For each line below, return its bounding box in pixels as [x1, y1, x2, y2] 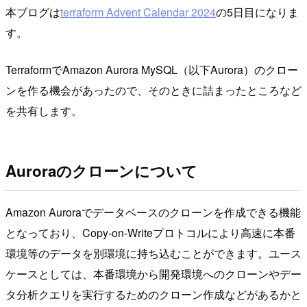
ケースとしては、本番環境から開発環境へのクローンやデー [5, 266, 302, 282]
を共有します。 [5, 102, 82, 119]
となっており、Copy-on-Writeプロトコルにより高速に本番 [5, 225, 295, 241]
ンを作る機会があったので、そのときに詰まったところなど [5, 82, 302, 98]
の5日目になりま [216, 3, 299, 20]
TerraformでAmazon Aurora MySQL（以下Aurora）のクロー [5, 61, 298, 77]
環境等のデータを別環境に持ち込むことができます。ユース [5, 245, 302, 262]
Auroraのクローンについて [5, 160, 197, 182]
